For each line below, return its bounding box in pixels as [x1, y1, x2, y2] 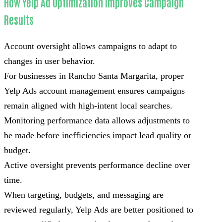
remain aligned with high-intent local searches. [4, 100, 172, 111]
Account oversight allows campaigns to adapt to [4, 41, 177, 51]
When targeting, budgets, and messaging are [4, 189, 164, 200]
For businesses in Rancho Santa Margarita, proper [4, 70, 184, 81]
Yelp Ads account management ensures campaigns [4, 85, 185, 96]
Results [4, 12, 34, 26]
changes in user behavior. [4, 55, 95, 66]
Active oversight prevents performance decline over [4, 160, 190, 170]
